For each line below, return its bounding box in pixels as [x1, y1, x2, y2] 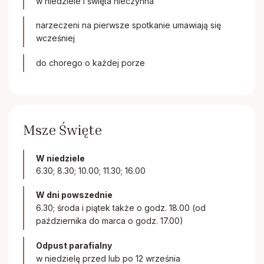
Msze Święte [23, 121, 102, 138]
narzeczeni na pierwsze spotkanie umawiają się [36, 20, 221, 30]
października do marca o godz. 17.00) [36, 216, 183, 226]
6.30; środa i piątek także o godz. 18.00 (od [36, 203, 206, 213]
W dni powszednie [36, 190, 113, 200]
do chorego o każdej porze [36, 58, 145, 68]
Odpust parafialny [36, 240, 112, 250]
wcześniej [36, 33, 75, 43]
